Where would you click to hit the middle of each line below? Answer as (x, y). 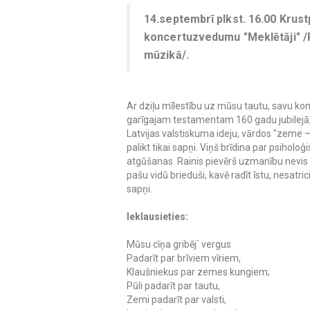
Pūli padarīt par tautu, (173, 286)
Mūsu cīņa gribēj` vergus (179, 245)
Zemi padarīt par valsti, (176, 300)
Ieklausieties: (157, 217)
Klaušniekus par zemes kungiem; (198, 272)
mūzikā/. (166, 55)
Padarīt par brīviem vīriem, (184, 258)
